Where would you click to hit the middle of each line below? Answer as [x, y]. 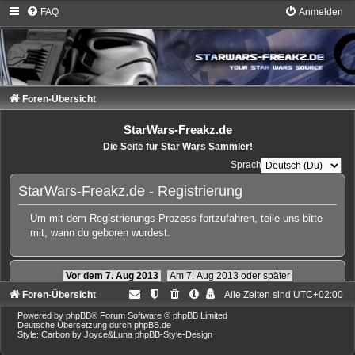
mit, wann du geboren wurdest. [100, 233]
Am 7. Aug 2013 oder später [229, 275]
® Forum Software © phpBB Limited [159, 315]
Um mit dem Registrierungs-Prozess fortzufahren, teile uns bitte [176, 219]
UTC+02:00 [318, 294]
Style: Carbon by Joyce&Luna [76, 334]
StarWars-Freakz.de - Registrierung [130, 191]
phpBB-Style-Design [174, 334]
